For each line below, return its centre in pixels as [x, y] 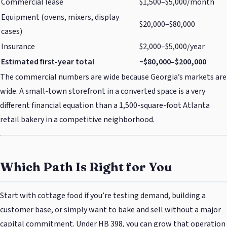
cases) [12, 32]
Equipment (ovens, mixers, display [60, 17]
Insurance [18, 47]
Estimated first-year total [48, 62]
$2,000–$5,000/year [172, 47]
